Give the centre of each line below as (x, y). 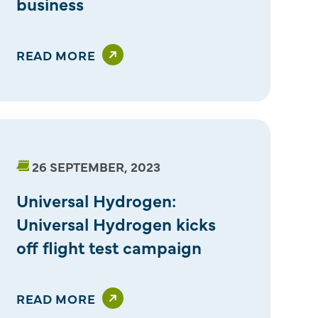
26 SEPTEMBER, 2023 (96, 166)
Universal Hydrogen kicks (116, 223)
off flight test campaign (109, 246)
